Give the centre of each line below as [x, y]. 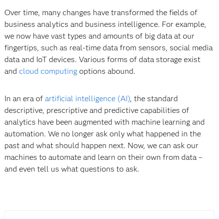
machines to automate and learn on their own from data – [103, 157]
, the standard [154, 99]
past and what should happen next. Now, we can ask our [101, 145]
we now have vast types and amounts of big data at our [99, 36]
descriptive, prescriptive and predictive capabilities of [97, 110]
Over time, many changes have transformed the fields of [101, 12]
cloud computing [48, 71]
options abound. [106, 71]
